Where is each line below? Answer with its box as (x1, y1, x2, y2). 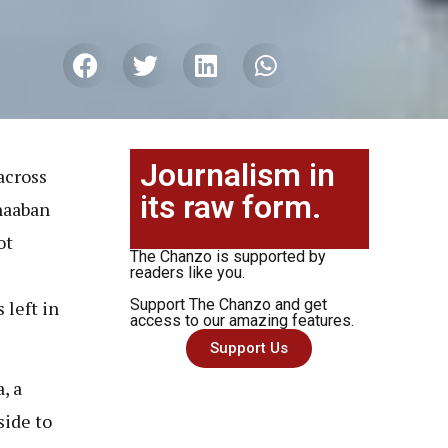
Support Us (210, 338, 289, 357)
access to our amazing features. (129, 310, 354, 330)
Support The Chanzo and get (129, 294, 327, 314)
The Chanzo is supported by (129, 246, 326, 266)
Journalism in (139, 155, 335, 194)
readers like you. (129, 262, 245, 282)
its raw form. (139, 187, 321, 226)
